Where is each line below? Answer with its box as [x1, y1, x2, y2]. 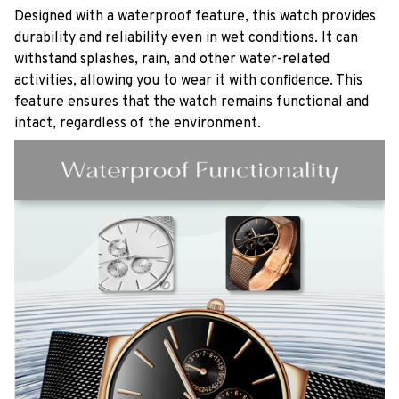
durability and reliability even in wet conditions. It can [14, 28, 358, 47]
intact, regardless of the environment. [14, 114, 261, 133]
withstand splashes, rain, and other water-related [14, 50, 330, 69]
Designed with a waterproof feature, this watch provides [14, 7, 376, 26]
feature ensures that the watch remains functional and [14, 93, 369, 111]
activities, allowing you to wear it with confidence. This [14, 71, 362, 90]
